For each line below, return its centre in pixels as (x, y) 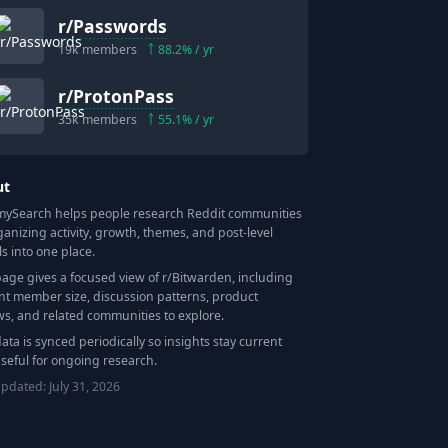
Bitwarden (202, 277)
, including (263, 277)
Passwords (120, 26)
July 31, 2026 (85, 386)
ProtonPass (124, 96)
